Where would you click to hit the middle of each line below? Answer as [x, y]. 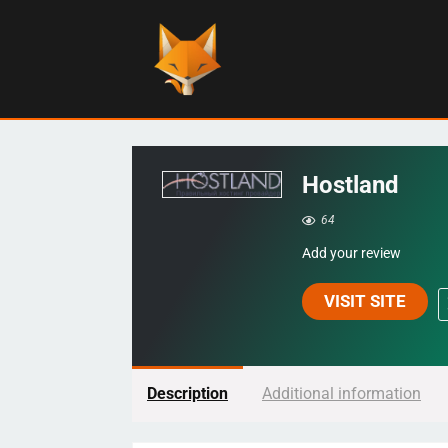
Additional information [341, 393]
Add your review [351, 253]
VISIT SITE [365, 300]
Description [187, 393]
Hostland [350, 184]
